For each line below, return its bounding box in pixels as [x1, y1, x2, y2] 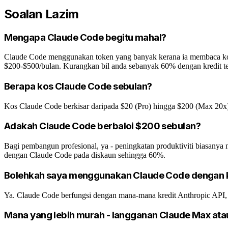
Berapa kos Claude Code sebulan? [4, 80, 152, 92]
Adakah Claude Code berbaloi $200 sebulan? [4, 120, 201, 132]
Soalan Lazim [4, 6, 79, 21]
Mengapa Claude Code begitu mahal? [4, 31, 166, 43]
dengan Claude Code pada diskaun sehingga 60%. [4, 151, 165, 160]
